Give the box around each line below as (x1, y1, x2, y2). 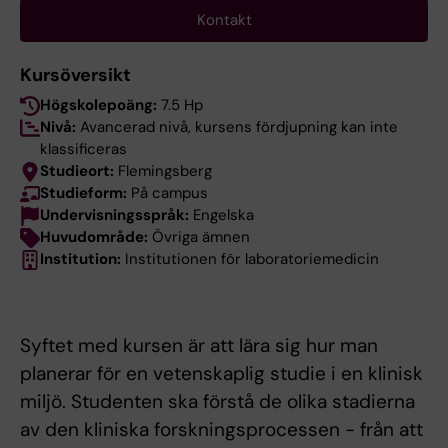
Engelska (193, 205, 254, 226)
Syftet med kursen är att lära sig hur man (20, 333, 378, 359)
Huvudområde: (40, 227, 152, 248)
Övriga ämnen (152, 227, 250, 248)
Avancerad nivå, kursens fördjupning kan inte (80, 117, 398, 138)
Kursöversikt (20, 63, 131, 88)
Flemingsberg (118, 161, 212, 182)
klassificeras (40, 139, 127, 160)
